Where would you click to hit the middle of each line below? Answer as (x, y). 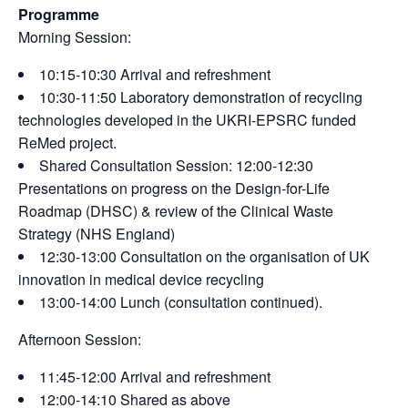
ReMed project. (67, 142)
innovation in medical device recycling (141, 279)
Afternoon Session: (80, 339)
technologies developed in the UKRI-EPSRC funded (187, 119)
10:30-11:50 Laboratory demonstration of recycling (201, 97)
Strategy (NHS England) (97, 233)
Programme (59, 14)
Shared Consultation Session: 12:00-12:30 (176, 165)
